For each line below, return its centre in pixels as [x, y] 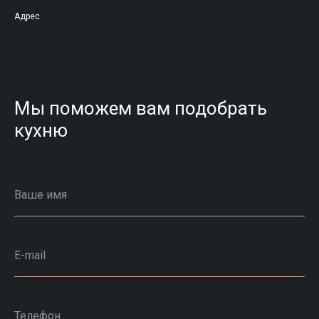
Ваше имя [41, 194]
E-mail [30, 255]
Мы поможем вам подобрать [141, 108]
